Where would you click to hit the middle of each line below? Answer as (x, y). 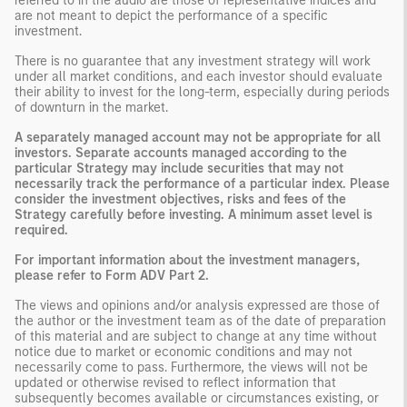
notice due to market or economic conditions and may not (184, 352)
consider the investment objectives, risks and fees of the (180, 199)
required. (41, 230)
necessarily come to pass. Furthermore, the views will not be (191, 367)
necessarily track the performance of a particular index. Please (202, 184)
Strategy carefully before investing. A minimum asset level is (194, 214)
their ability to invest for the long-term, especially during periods (202, 92)
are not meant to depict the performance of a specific (171, 15)
